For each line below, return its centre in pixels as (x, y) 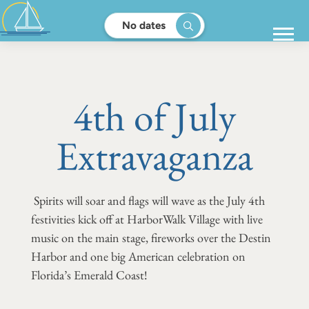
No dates (144, 25)
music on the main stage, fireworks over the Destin (151, 237)
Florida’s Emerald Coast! (89, 275)
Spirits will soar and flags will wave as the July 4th (148, 200)
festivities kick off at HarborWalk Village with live (147, 219)
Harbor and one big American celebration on (138, 256)
